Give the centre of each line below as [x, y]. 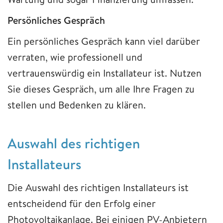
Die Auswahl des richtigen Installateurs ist [98, 187]
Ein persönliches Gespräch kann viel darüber [104, 41]
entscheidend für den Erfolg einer [82, 203]
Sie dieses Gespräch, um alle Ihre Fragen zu [101, 89]
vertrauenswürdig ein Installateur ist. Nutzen [105, 73]
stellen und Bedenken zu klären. [77, 105]
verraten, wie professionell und [75, 57]
